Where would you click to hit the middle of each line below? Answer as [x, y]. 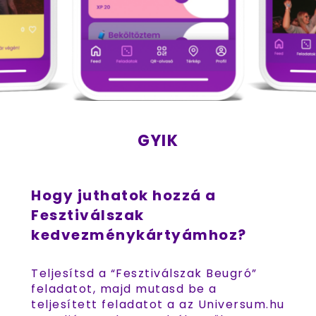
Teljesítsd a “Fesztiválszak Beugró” [144, 273]
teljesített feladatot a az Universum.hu [158, 304]
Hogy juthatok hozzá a [124, 195]
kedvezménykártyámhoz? [139, 235]
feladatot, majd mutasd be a [124, 289]
